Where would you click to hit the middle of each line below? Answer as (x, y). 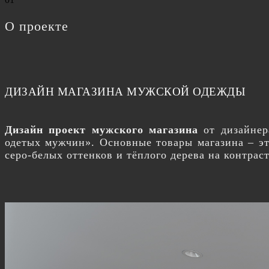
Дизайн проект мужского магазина (102, 130)
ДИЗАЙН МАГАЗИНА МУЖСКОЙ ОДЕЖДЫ (125, 92)
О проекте (37, 26)
